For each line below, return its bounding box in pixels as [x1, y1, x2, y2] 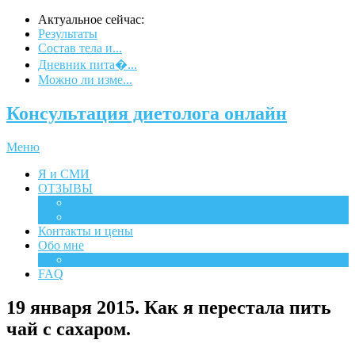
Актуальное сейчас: [38, 13, 144, 26]
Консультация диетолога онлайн [6, 102, 287, 124]
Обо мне [38, 238, 84, 252]
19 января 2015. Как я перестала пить [6, 296, 331, 318]
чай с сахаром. [6, 318, 131, 339]
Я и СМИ [38, 166, 90, 181]
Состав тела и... [38, 41, 122, 55]
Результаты [38, 27, 97, 40]
